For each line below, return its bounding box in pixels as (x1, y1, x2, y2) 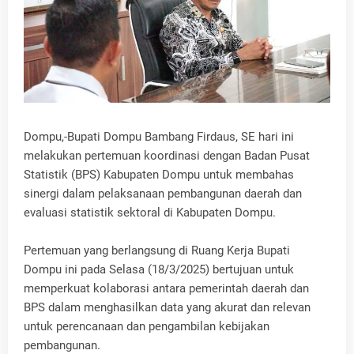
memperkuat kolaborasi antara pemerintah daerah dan (24, 281, 309, 296)
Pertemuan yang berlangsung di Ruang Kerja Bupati (24, 243, 290, 258)
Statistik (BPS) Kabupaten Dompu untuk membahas (24, 167, 294, 182)
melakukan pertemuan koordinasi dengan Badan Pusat (24, 148, 310, 163)
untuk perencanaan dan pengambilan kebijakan (24, 318, 269, 333)
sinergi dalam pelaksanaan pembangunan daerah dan (24, 186, 302, 201)
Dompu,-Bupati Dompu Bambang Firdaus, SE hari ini (24, 129, 294, 144)
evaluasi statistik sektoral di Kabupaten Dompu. (24, 205, 279, 220)
